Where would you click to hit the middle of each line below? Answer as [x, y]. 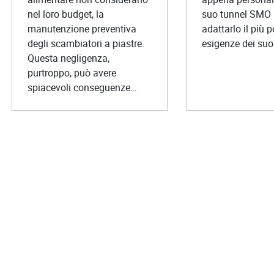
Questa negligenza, [69, 58]
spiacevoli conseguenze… [83, 87]
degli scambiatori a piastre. [86, 43]
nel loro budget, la [66, 14]
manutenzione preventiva [82, 28]
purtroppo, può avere [72, 72]
